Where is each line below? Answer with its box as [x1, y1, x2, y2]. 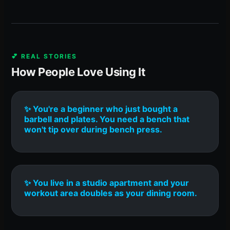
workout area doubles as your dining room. [24, 187, 197, 198]
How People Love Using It [11, 65, 146, 79]
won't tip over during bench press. [24, 124, 162, 135]
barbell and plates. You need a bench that [24, 113, 189, 124]
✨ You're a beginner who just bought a [24, 103, 178, 114]
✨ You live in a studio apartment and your [24, 177, 189, 188]
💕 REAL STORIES [11, 52, 77, 60]
